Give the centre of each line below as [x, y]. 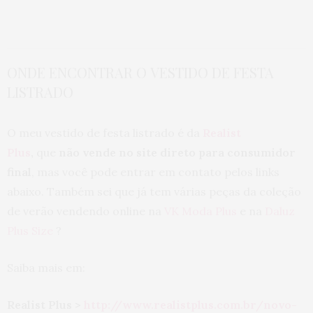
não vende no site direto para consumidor [177, 152]
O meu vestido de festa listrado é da [105, 132]
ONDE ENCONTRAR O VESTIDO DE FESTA [140, 72]
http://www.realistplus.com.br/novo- [190, 304]
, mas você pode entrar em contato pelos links [155, 172]
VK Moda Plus [201, 211]
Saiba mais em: [46, 267]
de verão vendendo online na [86, 211]
